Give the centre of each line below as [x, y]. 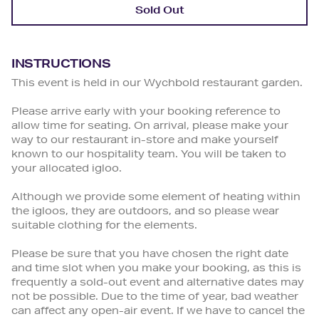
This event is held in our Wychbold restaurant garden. [157, 84]
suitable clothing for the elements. [104, 226]
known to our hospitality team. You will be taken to [149, 155]
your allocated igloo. [67, 169]
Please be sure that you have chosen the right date [150, 255]
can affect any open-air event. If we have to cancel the [158, 312]
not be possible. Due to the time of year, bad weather [155, 297]
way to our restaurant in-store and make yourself [145, 141]
